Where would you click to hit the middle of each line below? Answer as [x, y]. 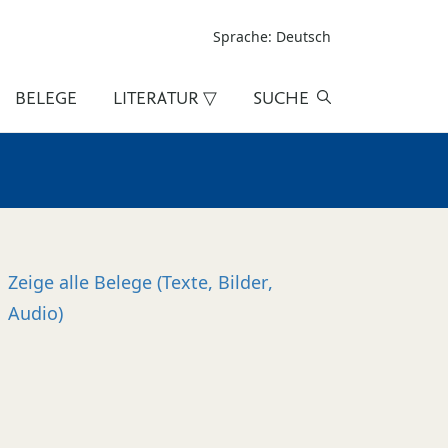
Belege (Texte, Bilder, [183, 282]
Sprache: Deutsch [272, 37]
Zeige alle [51, 282]
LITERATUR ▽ [165, 97]
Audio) [35, 313]
